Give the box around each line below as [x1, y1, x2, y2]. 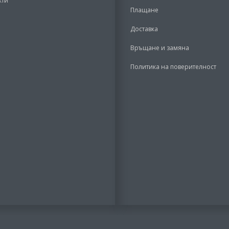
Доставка [130, 24, 158, 33]
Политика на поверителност [130, 62, 216, 71]
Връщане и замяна [130, 43, 189, 52]
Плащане [130, 5, 158, 14]
